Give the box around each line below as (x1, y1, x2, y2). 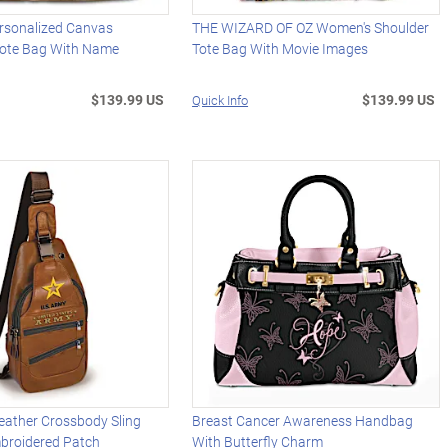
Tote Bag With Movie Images (192, 39, 369, 59)
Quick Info (192, 91, 249, 110)
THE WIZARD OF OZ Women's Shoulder (192, 18, 430, 38)
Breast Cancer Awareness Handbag (192, 411, 414, 431)
